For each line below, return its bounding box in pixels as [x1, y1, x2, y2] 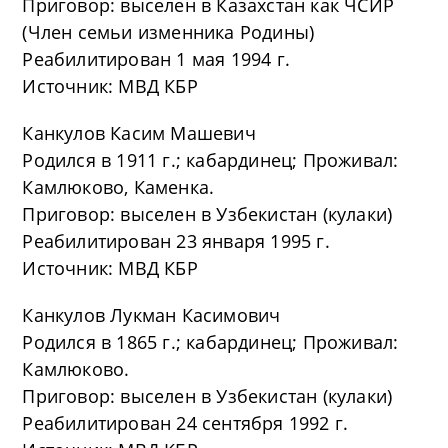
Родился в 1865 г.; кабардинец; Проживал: [22, 330, 399, 354]
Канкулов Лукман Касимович [22, 303, 281, 327]
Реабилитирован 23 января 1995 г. [22, 229, 330, 253]
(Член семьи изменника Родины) [22, 20, 315, 44]
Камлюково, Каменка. [22, 175, 215, 199]
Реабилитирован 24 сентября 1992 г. [22, 411, 349, 435]
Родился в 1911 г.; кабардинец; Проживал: [22, 148, 399, 172]
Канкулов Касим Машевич [22, 121, 256, 145]
